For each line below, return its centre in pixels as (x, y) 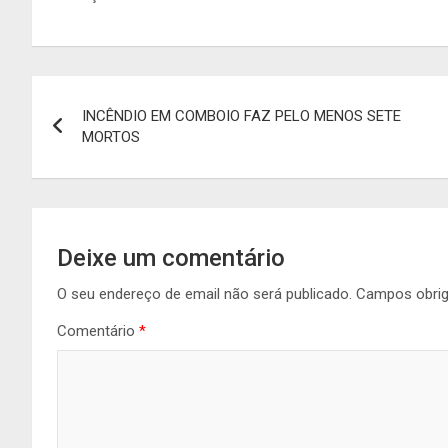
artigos (81, 176)
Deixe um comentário (171, 257)
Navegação (110, 94)
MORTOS (111, 136)
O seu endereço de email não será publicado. (204, 293)
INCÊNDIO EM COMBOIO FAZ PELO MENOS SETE (241, 115)
